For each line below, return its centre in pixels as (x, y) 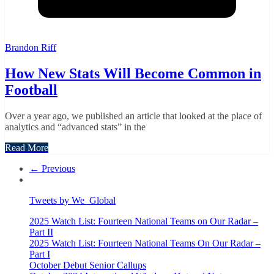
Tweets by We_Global (72, 200)
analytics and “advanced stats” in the (75, 127)
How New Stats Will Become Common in (133, 74)
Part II (41, 232)
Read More (27, 147)
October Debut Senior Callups (88, 265)
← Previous (52, 168)
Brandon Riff (31, 48)
